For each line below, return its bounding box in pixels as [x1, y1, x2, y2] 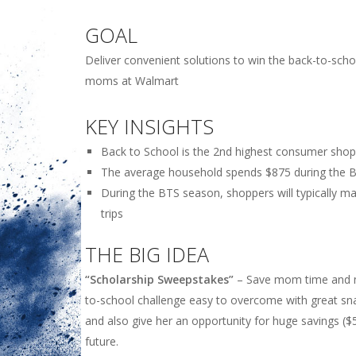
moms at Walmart [85, 72, 179, 88]
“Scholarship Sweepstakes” [85, 271, 234, 287]
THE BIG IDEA [85, 240, 209, 268]
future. [85, 333, 118, 349]
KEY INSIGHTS [85, 112, 214, 140]
